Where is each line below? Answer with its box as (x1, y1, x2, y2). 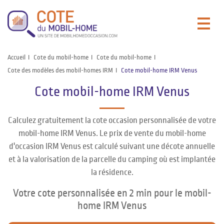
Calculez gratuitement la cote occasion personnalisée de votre (8, 115, 216, 125)
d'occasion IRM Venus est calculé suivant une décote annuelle (9, 141, 215, 151)
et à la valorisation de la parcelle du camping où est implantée (8, 154, 215, 164)
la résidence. (90, 167, 133, 177)
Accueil (7, 53, 25, 61)
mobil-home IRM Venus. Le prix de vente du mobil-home (18, 128, 206, 138)
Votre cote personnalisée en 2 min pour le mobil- (12, 187, 211, 198)
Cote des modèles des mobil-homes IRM (7, 66, 113, 74)
